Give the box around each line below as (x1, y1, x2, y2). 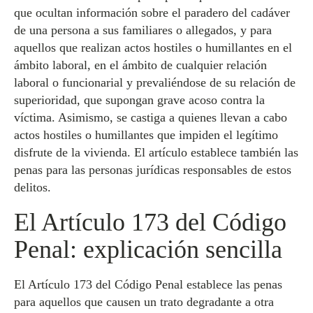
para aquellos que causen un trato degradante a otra (14, 295, 274, 309)
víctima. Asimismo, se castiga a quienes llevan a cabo (14, 110, 287, 124)
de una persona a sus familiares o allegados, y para (14, 23, 272, 37)
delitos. (14, 180, 51, 194)
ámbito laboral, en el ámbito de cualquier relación (14, 58, 267, 72)
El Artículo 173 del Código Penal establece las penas (14, 277, 282, 291)
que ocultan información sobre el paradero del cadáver (14, 6, 290, 20)
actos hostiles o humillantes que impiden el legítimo (14, 128, 278, 142)
